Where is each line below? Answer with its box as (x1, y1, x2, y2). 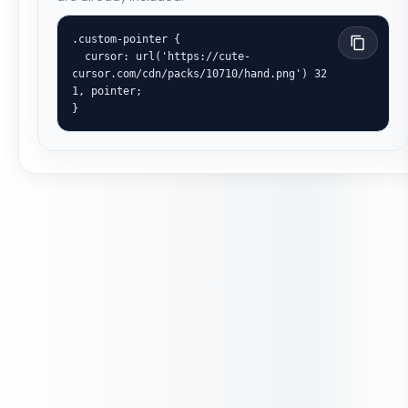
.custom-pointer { (72, 32, 180, 46)
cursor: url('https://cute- (72, 49, 85, 63)
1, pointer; (72, 84, 142, 97)
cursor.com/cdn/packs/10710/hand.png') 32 (72, 66, 327, 80)
